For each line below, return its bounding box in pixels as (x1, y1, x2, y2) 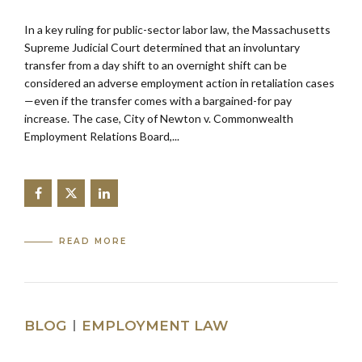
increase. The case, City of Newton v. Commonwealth (24, 111, 293, 125)
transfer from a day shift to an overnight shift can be (24, 57, 287, 72)
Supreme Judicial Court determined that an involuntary (24, 40, 300, 54)
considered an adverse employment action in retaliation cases (24, 75, 335, 90)
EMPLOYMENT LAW (82, 317, 228, 334)
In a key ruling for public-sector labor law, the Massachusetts (24, 22, 330, 36)
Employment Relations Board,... (24, 128, 179, 143)
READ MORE (59, 236, 128, 246)
